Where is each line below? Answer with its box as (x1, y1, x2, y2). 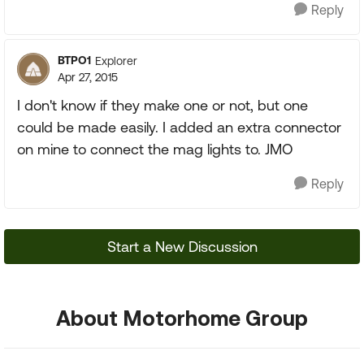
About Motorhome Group (56, 305, 308, 330)
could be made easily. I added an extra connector (17, 119, 341, 136)
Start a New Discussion (106, 238, 258, 255)
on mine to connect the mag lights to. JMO (17, 141, 293, 158)
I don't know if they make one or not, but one (17, 97, 308, 114)
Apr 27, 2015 (58, 71, 118, 84)
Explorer (95, 54, 137, 67)
